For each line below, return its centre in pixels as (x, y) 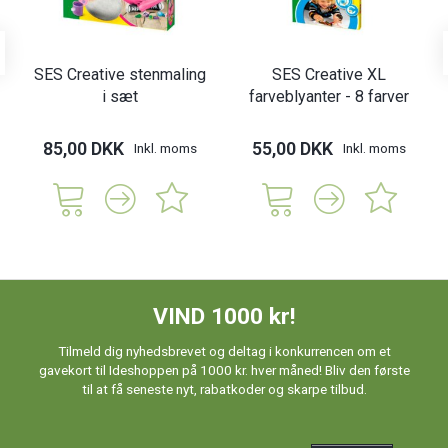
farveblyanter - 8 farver (328, 96)
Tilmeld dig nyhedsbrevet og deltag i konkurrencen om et (224, 350)
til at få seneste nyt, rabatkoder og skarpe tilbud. (224, 388)
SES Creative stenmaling (119, 74)
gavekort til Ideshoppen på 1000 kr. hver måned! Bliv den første (224, 369)
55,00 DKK (292, 148)
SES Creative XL (328, 74)
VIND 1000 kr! (224, 317)
